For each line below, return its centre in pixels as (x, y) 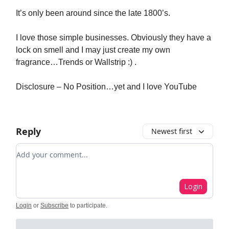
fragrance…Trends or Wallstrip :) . (76, 62)
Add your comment (53, 149)
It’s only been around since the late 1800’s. (93, 13)
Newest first (172, 131)
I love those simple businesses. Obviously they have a (113, 38)
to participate (88, 205)
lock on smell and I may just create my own (93, 50)
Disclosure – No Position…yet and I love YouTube (106, 87)
